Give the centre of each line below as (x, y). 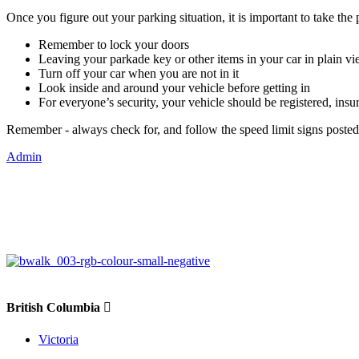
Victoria (58, 340)
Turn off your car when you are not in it (139, 73)
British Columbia (55, 308)
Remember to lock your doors (114, 44)
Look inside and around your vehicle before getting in (174, 87)
